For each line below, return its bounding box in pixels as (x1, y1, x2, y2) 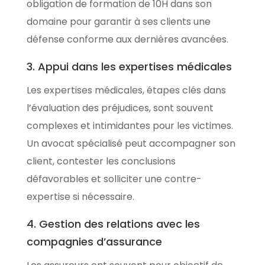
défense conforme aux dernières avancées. (26, 32, 228, 46)
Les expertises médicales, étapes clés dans (26, 83, 226, 97)
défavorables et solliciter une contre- (26, 172, 202, 186)
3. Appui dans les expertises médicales (26, 59, 232, 74)
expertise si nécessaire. (26, 189, 134, 203)
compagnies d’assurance (26, 234, 162, 249)
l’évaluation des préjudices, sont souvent (26, 101, 214, 115)
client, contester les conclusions (26, 154, 176, 168)
